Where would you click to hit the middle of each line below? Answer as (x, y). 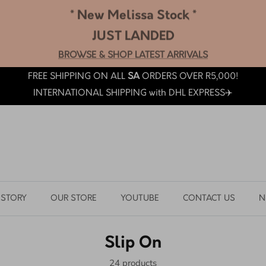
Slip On (133, 243)
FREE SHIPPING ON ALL (78, 77)
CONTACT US (209, 198)
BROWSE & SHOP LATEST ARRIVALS (133, 54)
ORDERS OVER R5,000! (189, 77)
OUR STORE (73, 198)
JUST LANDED (133, 35)
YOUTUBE (140, 198)
